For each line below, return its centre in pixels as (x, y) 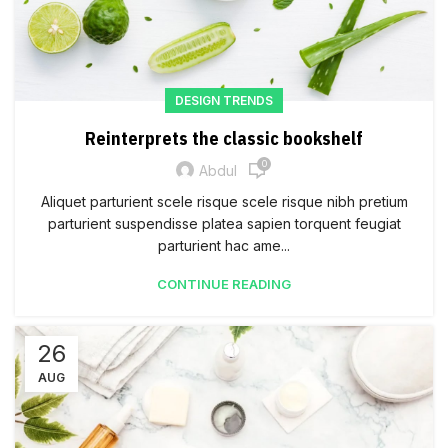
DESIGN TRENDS (224, 100)
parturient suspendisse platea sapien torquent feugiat (224, 223)
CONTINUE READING (224, 283)
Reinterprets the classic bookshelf (224, 138)
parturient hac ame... (224, 245)
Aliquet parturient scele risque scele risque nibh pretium (224, 201)
